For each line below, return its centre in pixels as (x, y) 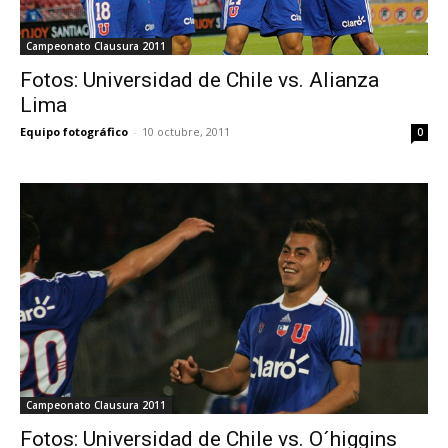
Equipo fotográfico (74, 132)
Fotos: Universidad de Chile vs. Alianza (199, 80)
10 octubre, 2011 (186, 132)
